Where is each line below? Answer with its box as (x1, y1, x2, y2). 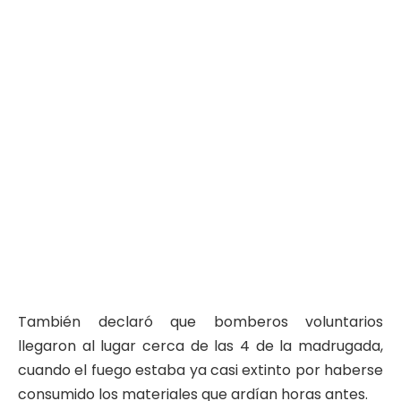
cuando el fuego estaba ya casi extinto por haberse (18, 359, 383, 380)
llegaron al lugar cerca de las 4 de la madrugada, (18, 335, 383, 356)
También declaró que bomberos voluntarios (18, 311, 383, 332)
